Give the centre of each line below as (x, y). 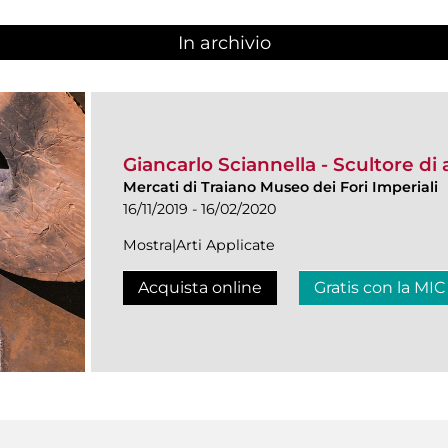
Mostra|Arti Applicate (199, 244)
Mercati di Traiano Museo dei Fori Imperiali (280, 186)
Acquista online (200, 287)
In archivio (224, 43)
